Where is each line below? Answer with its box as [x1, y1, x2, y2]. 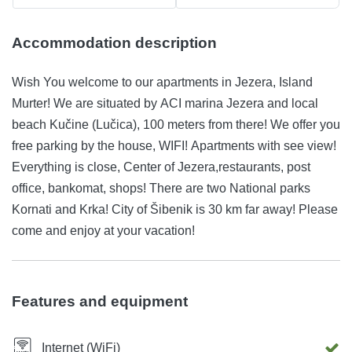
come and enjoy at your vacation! [12, 224, 195, 238]
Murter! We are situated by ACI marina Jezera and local [12, 97, 318, 111]
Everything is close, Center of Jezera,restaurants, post [12, 160, 310, 174]
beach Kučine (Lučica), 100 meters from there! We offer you [12, 118, 270, 132]
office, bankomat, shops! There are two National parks [12, 181, 310, 196]
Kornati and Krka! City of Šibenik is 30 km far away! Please [12, 203, 338, 217]
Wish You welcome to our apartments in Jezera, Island [12, 75, 313, 90]
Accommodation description [12, 35, 217, 52]
